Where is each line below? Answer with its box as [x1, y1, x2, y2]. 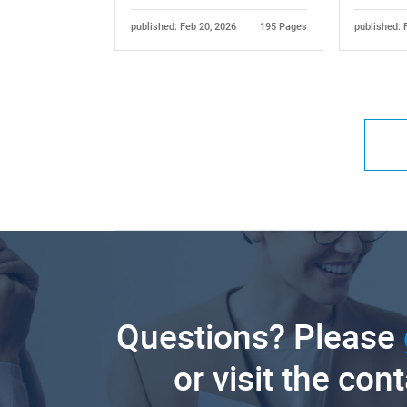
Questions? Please [116, 313, 404, 360]
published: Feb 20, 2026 [130, 21, 236, 34]
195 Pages [260, 21, 308, 34]
